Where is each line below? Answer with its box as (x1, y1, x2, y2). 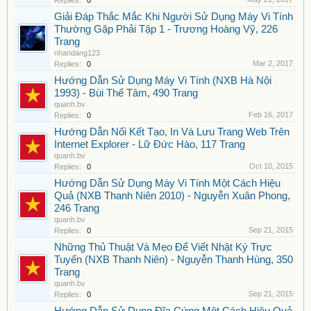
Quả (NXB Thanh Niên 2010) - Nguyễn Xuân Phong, (54, 190, 290, 201)
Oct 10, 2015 (249, 162, 293, 170)
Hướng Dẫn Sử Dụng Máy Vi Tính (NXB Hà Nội (54, 75, 271, 86)
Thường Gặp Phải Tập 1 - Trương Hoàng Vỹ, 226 (54, 24, 278, 35)
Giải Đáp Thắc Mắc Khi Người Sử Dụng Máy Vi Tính (54, 11, 293, 22)
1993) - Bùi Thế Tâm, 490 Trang (54, 87, 198, 99)
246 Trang (54, 203, 99, 214)
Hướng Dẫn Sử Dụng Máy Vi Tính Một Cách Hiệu (54, 178, 280, 189)
